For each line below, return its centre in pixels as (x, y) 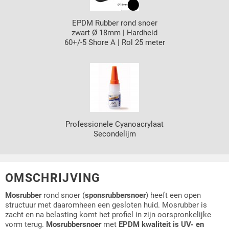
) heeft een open (173, 195)
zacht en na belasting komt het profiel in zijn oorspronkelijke (108, 214)
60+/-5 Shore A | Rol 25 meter (114, 43)
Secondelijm (114, 134)
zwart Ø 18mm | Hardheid (114, 33)
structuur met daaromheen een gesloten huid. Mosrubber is (106, 205)
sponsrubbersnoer (115, 195)
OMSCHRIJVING (53, 178)
